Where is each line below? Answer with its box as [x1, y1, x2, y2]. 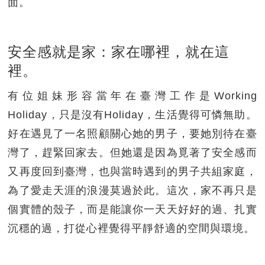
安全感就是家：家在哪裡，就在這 [8, 43, 230, 60]
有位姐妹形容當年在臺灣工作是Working [8, 89, 257, 102]
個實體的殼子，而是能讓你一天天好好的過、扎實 [8, 203, 257, 215]
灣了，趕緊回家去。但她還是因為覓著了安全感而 [8, 146, 257, 159]
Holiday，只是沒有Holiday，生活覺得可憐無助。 [8, 108, 257, 121]
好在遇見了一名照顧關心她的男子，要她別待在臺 [8, 127, 257, 140]
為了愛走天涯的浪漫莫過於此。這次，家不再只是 [8, 184, 257, 196]
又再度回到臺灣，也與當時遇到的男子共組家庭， [8, 165, 257, 177]
